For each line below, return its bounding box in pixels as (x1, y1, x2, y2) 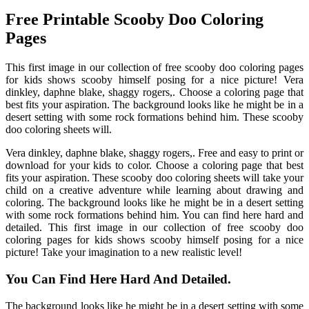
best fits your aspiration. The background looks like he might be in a (6, 99, 303, 111)
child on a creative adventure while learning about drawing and (6, 184, 303, 197)
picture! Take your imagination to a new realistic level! (6, 246, 242, 259)
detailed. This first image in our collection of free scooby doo (6, 221, 303, 234)
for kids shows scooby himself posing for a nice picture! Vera (6, 74, 303, 86)
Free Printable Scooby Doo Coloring (6, 10, 263, 29)
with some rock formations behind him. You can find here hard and (6, 209, 303, 221)
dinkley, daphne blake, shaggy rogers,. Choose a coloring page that (6, 86, 303, 99)
